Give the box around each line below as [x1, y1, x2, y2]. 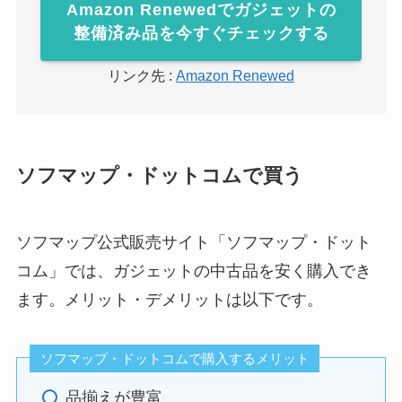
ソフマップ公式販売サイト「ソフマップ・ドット [15, 232, 371, 251]
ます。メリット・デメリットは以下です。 [15, 290, 323, 309]
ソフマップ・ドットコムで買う [15, 164, 303, 187]
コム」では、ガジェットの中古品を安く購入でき [15, 261, 371, 280]
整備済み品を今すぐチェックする [73, 24, 329, 43]
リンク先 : [108, 67, 176, 84]
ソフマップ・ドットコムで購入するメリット [39, 351, 310, 367]
